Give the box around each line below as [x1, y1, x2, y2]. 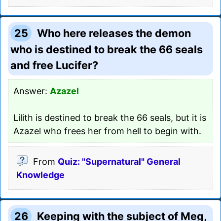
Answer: [13, 85, 50, 96]
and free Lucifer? [10, 58, 98, 72]
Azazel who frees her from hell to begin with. [13, 125, 201, 136]
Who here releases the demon [37, 26, 191, 39]
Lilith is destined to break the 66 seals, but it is [13, 112, 206, 123]
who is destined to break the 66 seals [10, 42, 203, 56]
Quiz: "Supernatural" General [58, 156, 181, 167]
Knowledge [16, 169, 65, 180]
